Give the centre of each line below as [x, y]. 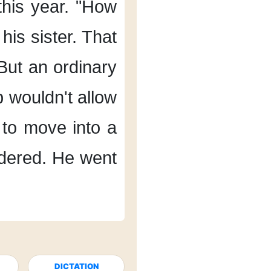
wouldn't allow [63, 97]
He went [85, 158]
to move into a [60, 128]
